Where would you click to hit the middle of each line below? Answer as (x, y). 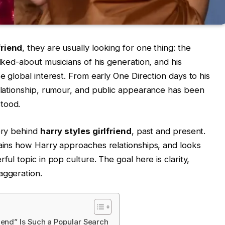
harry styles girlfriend (86, 131)
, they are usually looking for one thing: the (106, 48)
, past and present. (168, 131)
